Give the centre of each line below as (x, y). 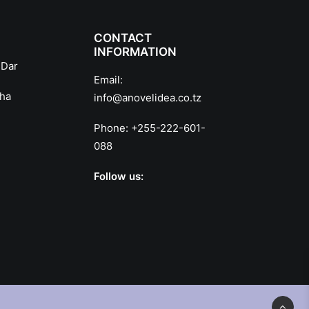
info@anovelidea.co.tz (148, 98)
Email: (108, 80)
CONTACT (123, 38)
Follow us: (119, 176)
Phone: (112, 128)
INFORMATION (135, 52)
